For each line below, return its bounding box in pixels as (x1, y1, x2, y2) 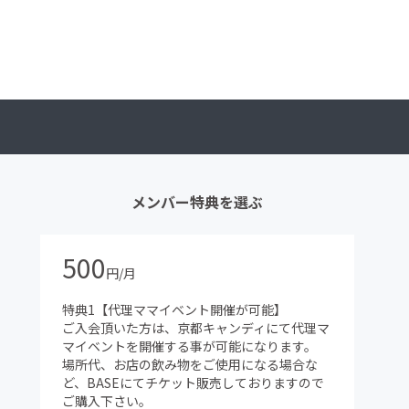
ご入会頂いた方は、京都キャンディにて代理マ (62, 319, 330, 338)
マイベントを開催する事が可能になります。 (62, 337, 317, 356)
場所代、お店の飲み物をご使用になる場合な (62, 355, 318, 374)
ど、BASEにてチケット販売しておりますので (62, 373, 324, 393)
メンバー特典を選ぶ (131, 191, 263, 214)
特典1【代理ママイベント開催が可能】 (62, 300, 287, 320)
